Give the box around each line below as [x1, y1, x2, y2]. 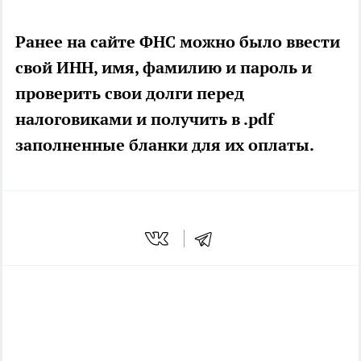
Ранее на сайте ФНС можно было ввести [15, 31, 340, 53]
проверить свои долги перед [15, 83, 244, 105]
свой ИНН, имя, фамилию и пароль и [15, 57, 312, 79]
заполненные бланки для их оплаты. [15, 135, 314, 156]
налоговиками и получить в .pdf [15, 109, 273, 131]
